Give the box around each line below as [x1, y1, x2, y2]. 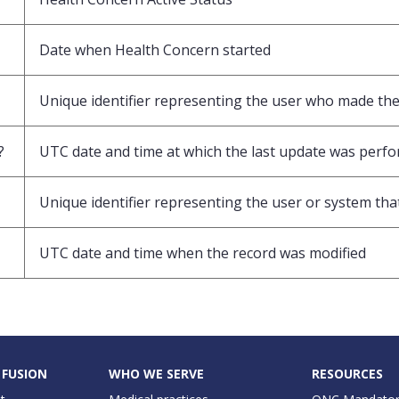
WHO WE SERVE [109, 364, 204, 382]
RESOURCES [312, 364, 383, 382]
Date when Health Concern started [39, 39, 271, 60]
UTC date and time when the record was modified [39, 242, 366, 263]
